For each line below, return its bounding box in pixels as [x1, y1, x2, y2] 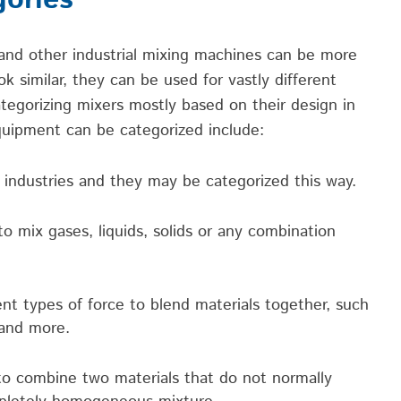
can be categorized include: [61, 118, 264, 142]
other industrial [29, 43, 142, 67]
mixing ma [142, 43, 216, 67]
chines [216, 43, 261, 67]
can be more [261, 43, 357, 67]
